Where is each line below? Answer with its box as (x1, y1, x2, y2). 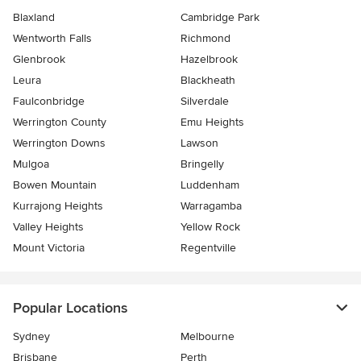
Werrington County (13, 115, 106, 130)
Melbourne (180, 330, 234, 344)
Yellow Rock (180, 220, 240, 234)
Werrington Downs (13, 136, 106, 151)
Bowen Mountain (13, 178, 97, 193)
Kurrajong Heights (13, 199, 103, 214)
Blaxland (13, 10, 55, 25)
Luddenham (180, 178, 239, 193)
